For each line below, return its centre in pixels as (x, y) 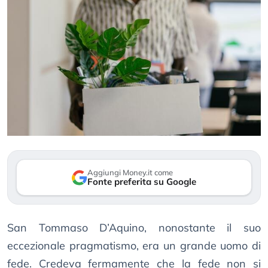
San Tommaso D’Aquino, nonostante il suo (134, 228)
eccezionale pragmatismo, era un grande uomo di (134, 246)
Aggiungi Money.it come (130, 173)
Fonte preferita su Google (142, 182)
